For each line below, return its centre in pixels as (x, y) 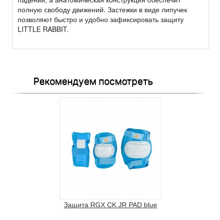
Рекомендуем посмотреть (93, 81)
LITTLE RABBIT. (43, 29)
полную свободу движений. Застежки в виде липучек (102, 10)
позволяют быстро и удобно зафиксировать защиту (101, 19)
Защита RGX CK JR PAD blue (110, 205)
